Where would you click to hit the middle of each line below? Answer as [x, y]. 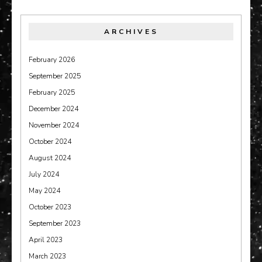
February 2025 [52, 92]
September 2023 [55, 223]
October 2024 [50, 141]
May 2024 [44, 190]
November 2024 [54, 125]
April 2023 [46, 239]
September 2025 [55, 76]
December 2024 [54, 108]
